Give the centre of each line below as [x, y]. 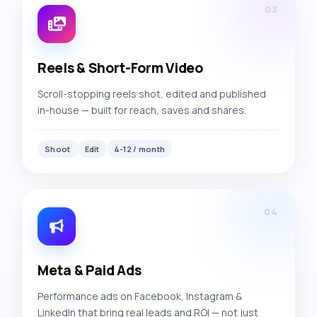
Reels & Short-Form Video [120, 68]
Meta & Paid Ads [90, 270]
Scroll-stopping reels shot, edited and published [152, 94]
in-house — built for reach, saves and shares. [142, 110]
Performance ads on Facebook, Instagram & [140, 296]
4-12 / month [139, 149]
